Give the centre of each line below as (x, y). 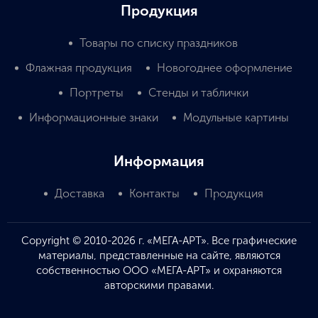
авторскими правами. (159, 285)
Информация (159, 161)
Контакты (154, 193)
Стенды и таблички (198, 92)
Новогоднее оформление (224, 67)
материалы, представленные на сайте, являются (159, 255)
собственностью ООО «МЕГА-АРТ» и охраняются (159, 270)
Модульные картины (236, 117)
